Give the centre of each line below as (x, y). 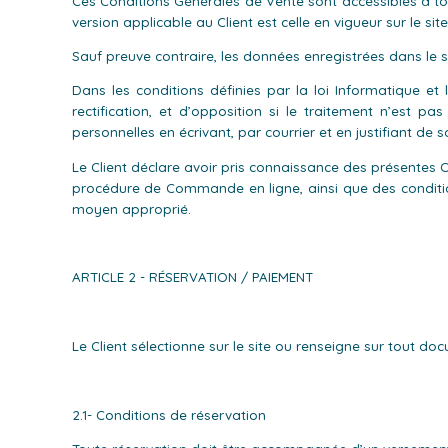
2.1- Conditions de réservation (168, 414)
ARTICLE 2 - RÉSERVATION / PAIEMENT (192, 277)
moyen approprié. (131, 208)
